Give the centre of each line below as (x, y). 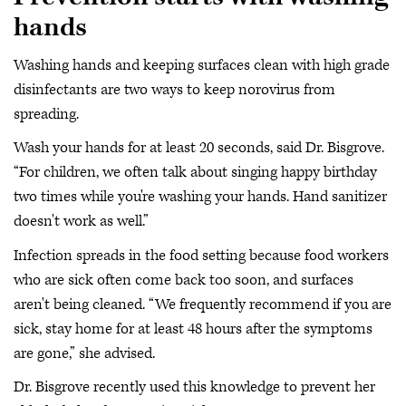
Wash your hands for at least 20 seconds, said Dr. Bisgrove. (199, 148)
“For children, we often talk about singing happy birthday (195, 173)
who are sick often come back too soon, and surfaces (184, 280)
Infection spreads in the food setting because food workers (201, 255)
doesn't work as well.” (83, 222)
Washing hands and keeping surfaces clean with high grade (202, 65)
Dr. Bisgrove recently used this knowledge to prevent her (194, 387)
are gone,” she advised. (86, 353)
